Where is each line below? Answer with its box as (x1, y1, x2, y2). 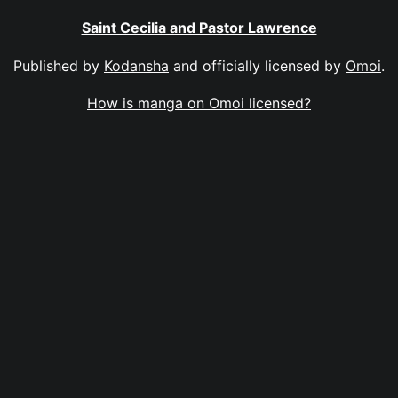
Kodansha (104, 56, 169, 75)
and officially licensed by (169, 56, 346, 75)
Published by (13, 56, 104, 75)
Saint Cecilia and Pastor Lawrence (81, 19, 317, 37)
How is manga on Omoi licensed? (87, 93, 311, 112)
